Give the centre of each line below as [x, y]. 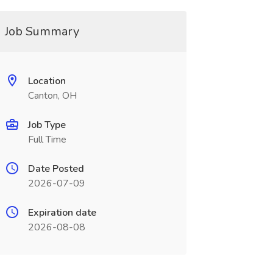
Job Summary [42, 31]
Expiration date [62, 213]
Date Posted [56, 169]
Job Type [47, 125]
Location [47, 81]
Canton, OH [52, 96]
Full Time [47, 140]
